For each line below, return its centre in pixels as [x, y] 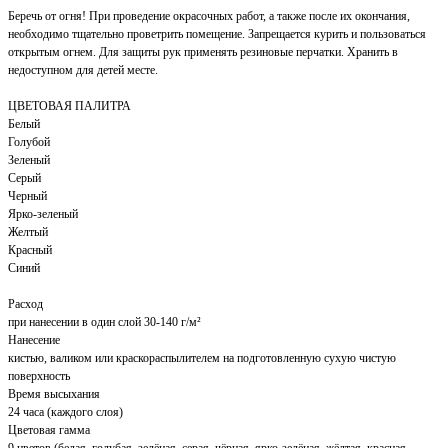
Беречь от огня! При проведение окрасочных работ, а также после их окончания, [209, 15]
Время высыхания [54, 393]
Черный [27, 195]
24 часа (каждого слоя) [65, 411]
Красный [30, 249]
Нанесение [34, 339]
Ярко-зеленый [43, 213]
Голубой [29, 141]
